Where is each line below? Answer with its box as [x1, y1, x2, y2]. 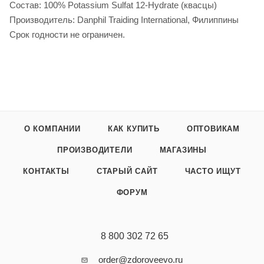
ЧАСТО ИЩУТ [184, 167, 241, 176]
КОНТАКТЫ [23, 167, 70, 176]
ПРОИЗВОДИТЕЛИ [57, 146, 133, 155]
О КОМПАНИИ [24, 124, 81, 134]
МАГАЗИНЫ [159, 146, 207, 155]
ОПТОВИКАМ [186, 124, 240, 134]
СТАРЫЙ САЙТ [96, 167, 158, 176]
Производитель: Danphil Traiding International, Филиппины [9, 15, 239, 25]
